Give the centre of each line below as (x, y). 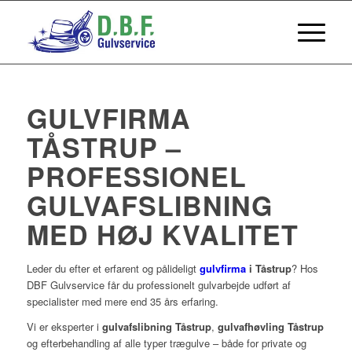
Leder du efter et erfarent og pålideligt (113, 268)
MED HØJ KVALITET (162, 234)
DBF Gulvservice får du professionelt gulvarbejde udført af (158, 285)
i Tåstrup (268, 268)
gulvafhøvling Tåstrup (270, 327)
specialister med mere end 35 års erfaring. (122, 301)
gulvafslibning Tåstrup (156, 327)
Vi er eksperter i (64, 327)
